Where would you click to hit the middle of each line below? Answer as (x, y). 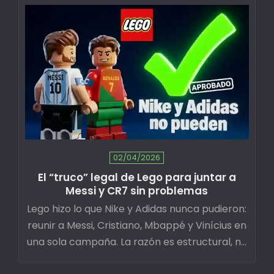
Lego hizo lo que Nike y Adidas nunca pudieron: (137, 209)
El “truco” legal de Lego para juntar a (137, 177)
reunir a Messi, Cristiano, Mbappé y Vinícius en (137, 225)
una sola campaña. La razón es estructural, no (137, 242)
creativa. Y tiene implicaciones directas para (137, 258)
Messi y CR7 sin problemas (137, 191)
